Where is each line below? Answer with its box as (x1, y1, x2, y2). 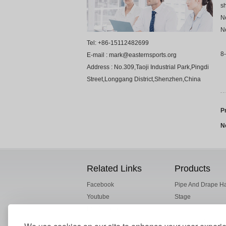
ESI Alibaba (87, 205, 119, 212)
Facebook (87, 181, 114, 188)
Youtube (87, 193, 109, 200)
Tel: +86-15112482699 (87, 39, 149, 46)
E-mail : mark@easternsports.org (87, 51, 177, 59)
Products (175, 163, 211, 174)
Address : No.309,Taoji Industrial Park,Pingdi (87, 64, 209, 71)
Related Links (87, 163, 142, 174)
